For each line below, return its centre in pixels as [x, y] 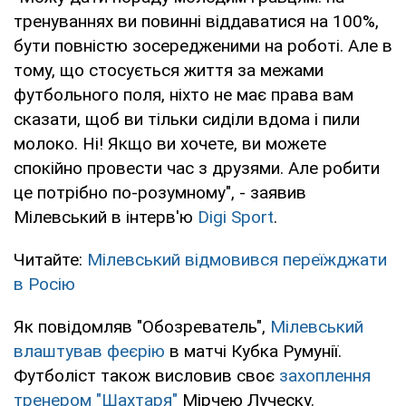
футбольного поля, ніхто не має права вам [184, 94]
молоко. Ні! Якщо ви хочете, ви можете [170, 143]
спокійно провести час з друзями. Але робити [197, 168]
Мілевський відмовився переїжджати [237, 259]
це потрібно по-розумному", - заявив [160, 192]
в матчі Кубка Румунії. [253, 351]
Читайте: [50, 259]
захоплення [325, 375]
